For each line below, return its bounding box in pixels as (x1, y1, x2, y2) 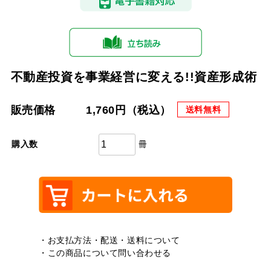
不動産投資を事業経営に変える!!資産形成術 (10, 70, 257, 83)
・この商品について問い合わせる (39, 247, 172, 258)
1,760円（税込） (85, 103, 171, 116)
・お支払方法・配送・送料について (39, 235, 180, 245)
